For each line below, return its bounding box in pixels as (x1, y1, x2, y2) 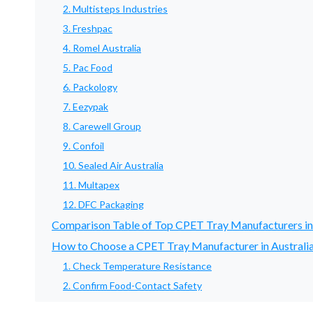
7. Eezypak (63, 101, 108, 112)
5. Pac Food (63, 61, 112, 73)
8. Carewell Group (63, 120, 141, 132)
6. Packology (63, 81, 117, 93)
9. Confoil (63, 140, 104, 152)
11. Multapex (63, 179, 119, 191)
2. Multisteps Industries (63, 3, 168, 15)
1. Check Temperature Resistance (63, 260, 212, 272)
